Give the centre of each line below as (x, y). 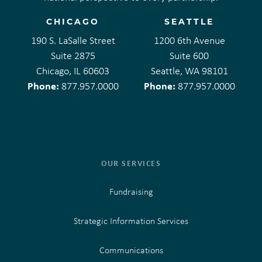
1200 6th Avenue (189, 40)
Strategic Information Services (131, 220)
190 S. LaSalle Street (73, 40)
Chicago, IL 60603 (73, 70)
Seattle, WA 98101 (189, 70)
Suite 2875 (73, 55)
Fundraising (131, 191)
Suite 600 (189, 55)
